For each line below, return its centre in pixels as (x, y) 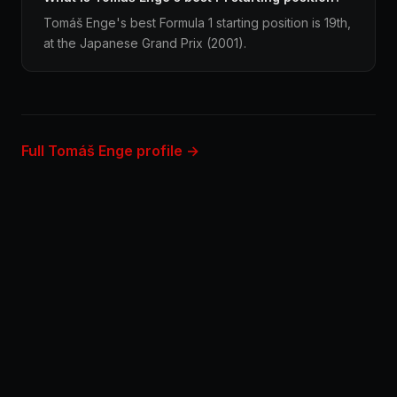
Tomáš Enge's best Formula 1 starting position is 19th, (197, 23)
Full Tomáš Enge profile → (110, 151)
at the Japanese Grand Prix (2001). (145, 43)
